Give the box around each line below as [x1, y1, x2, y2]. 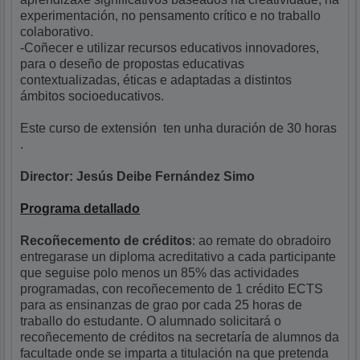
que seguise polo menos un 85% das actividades [20, 265, 300, 280]
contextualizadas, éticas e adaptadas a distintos [20, 72, 292, 87]
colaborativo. [20, 24, 94, 39]
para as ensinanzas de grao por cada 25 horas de [20, 297, 303, 312]
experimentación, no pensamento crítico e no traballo [20, 8, 321, 22]
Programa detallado [20, 201, 141, 215]
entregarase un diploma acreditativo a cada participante [20, 249, 337, 264]
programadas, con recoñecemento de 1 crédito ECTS [20, 281, 324, 296]
